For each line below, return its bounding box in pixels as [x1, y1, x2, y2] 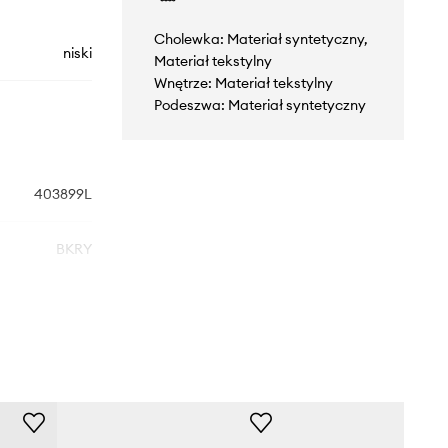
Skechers [31, 349, 92, 368]
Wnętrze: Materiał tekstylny [153, 73, 333, 92]
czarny [46, 294, 92, 313]
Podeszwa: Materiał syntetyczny [153, 95, 366, 114]
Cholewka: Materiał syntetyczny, [153, 29, 368, 48]
